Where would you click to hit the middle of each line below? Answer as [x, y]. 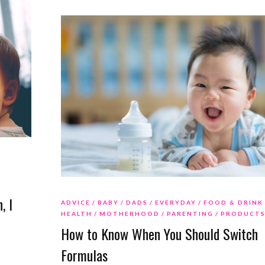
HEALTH [76, 214]
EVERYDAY [175, 203]
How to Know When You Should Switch [159, 234]
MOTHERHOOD [129, 214]
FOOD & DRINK [233, 203]
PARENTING [190, 214]
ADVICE [75, 203]
